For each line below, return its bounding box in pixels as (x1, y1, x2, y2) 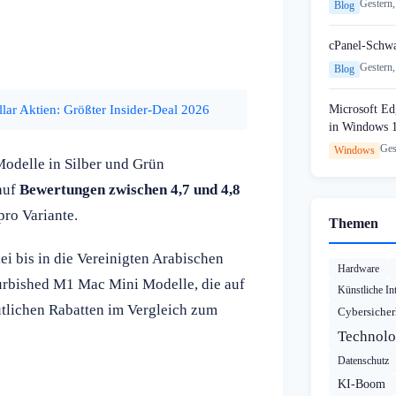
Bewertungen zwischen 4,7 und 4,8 (19, 180, 240, 198)
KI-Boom (338, 377, 385, 392)
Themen (329, 216, 378, 232)
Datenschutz (338, 354, 389, 368)
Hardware (338, 263, 379, 276)
